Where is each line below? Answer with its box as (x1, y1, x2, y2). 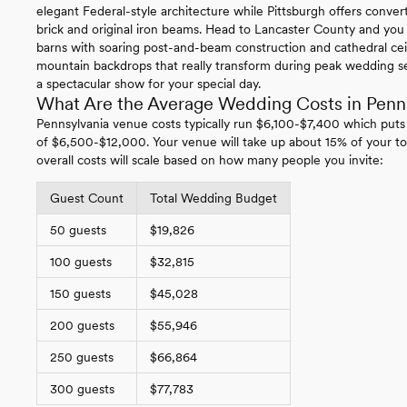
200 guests (50, 317, 114, 333)
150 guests (50, 285, 111, 301)
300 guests (50, 381, 114, 396)
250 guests (50, 349, 114, 364)
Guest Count (50, 190, 124, 205)
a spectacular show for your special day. (36, 75, 261, 91)
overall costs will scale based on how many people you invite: (36, 152, 383, 167)
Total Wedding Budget (150, 190, 277, 205)
